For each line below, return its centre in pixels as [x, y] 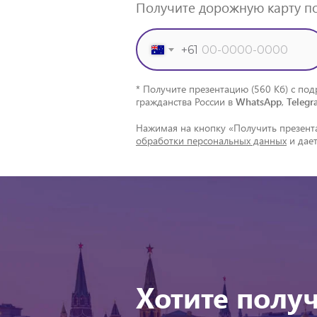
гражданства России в [186, 102]
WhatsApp [259, 102]
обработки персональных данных [211, 140]
